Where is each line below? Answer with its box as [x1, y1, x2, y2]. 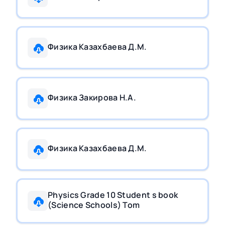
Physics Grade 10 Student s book [48, 189, 178, 200]
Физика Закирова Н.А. [48, 92, 136, 103]
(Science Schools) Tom [48, 199, 140, 210]
